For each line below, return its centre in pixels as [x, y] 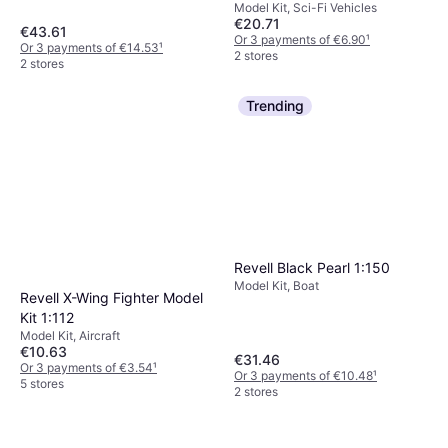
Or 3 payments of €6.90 [300, 39]
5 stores [42, 384]
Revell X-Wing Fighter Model [111, 298]
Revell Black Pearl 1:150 [312, 267]
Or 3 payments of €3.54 [86, 368]
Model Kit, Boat [276, 285]
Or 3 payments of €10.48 [303, 376]
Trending [275, 105]
